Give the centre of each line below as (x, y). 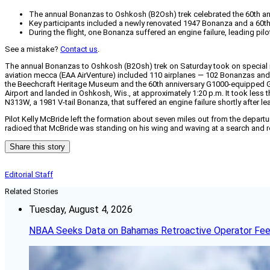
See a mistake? (33, 49)
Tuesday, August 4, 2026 (81, 210)
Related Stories (32, 192)
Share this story (37, 147)
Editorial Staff (29, 175)
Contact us (79, 49)
